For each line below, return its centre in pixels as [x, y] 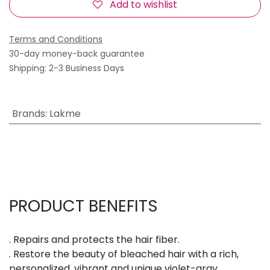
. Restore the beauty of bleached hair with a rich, [124, 254]
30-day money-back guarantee [77, 53]
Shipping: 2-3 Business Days [67, 68]
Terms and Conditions [56, 39]
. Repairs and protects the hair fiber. [94, 239]
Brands [28, 113]
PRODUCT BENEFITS [83, 206]
